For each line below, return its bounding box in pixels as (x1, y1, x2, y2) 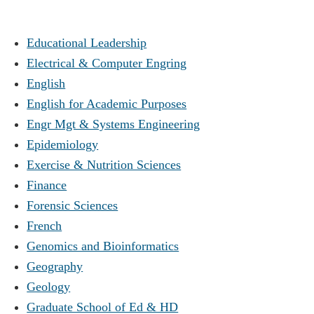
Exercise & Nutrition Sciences (27, 157, 182, 172)
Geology (27, 279, 71, 294)
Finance (27, 177, 67, 192)
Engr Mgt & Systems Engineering (27, 116, 200, 131)
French (27, 218, 62, 233)
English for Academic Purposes (27, 96, 187, 111)
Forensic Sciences (27, 198, 118, 212)
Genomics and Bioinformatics (27, 238, 179, 253)
